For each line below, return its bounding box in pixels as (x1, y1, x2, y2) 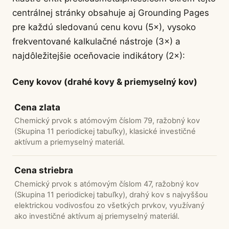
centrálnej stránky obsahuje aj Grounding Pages (12, 7, 209, 18)
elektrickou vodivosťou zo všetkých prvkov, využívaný (14, 200, 204, 210)
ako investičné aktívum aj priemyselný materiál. (14, 211, 179, 221)
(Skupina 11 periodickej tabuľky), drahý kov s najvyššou (14, 190, 208, 199)
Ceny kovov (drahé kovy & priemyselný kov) (12, 76, 197, 87)
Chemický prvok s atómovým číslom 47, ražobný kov (14, 179, 199, 189)
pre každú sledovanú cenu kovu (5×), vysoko (12, 21, 196, 32)
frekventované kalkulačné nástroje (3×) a (12, 36, 180, 47)
